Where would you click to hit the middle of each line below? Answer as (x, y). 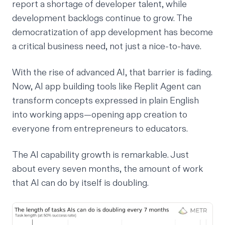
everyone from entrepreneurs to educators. (100, 129)
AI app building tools (76, 86)
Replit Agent (159, 86)
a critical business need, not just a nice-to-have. (107, 46)
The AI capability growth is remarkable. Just (100, 155)
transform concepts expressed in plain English (105, 100)
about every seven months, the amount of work (107, 169)
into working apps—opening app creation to (100, 115)
